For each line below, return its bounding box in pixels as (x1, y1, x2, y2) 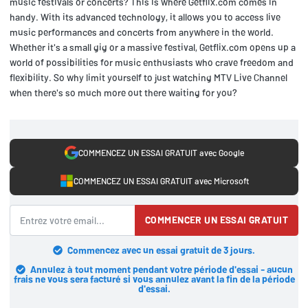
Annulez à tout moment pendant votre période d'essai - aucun (30, 263, 293, 275)
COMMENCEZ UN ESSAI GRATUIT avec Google (78, 147, 244, 159)
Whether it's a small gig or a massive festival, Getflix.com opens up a (10, 41, 296, 53)
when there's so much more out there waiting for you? (10, 86, 237, 98)
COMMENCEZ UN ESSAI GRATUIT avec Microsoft (73, 175, 249, 187)
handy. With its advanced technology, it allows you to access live (10, 10, 280, 23)
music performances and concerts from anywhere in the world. (10, 25, 274, 38)
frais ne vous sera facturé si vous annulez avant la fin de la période (13, 272, 295, 285)
